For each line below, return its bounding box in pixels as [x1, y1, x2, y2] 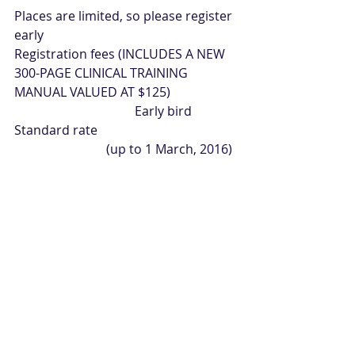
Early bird [14, 102, 135, 120]
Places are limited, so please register [14, 7, 235, 25]
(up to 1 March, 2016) [106, 140, 232, 158]
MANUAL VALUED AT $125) [14, 83, 170, 101]
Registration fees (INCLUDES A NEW [14, 45, 228, 63]
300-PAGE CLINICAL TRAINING [14, 64, 191, 82]
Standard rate [14, 121, 97, 139]
